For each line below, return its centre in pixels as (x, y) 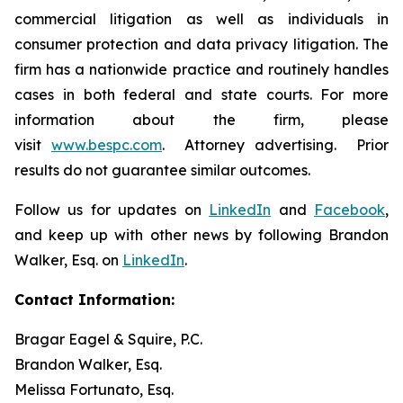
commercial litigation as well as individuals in (201, 19)
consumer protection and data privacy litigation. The (201, 44)
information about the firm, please (201, 120)
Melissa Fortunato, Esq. (94, 390)
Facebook (350, 210)
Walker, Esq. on (68, 260)
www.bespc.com (107, 145)
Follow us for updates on (112, 210)
